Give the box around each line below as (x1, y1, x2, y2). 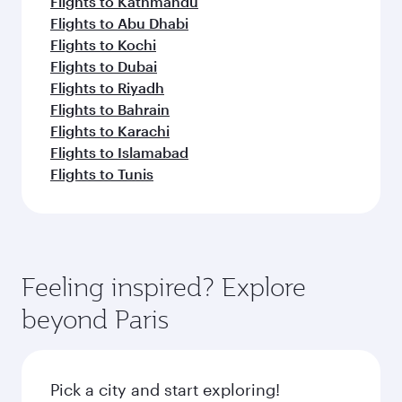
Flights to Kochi (50, 36, 156, 53)
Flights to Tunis (50, 165, 153, 182)
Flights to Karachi (50, 122, 170, 139)
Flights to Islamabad (50, 144, 188, 161)
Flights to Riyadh (50, 79, 164, 96)
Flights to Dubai (50, 57, 157, 74)
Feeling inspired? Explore (22, 270, 306, 303)
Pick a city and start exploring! (50, 380, 280, 399)
